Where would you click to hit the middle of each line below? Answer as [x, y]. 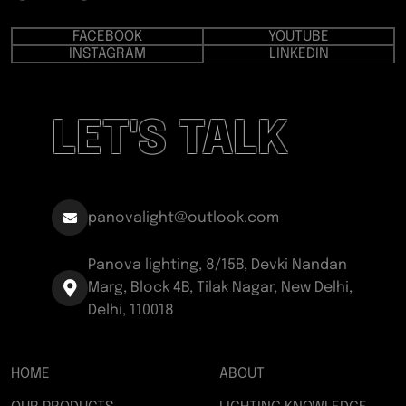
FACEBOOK [107, 37]
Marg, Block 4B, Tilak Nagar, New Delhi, [220, 288]
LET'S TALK [170, 140]
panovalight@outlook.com [184, 217]
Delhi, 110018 [131, 310]
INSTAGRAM [107, 54]
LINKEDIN [299, 54]
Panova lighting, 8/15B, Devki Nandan [217, 265]
